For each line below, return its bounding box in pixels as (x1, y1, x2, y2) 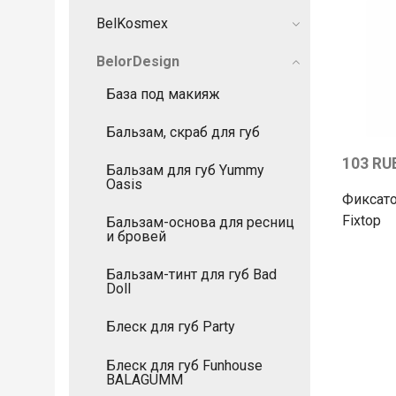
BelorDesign (96, 52, 179, 70)
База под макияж (106, 85, 220, 103)
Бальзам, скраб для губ (106, 123, 260, 141)
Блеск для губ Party (106, 318, 235, 336)
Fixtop (342, 211, 381, 229)
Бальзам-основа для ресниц (106, 214, 294, 232)
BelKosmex (96, 14, 168, 32)
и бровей (106, 228, 166, 246)
